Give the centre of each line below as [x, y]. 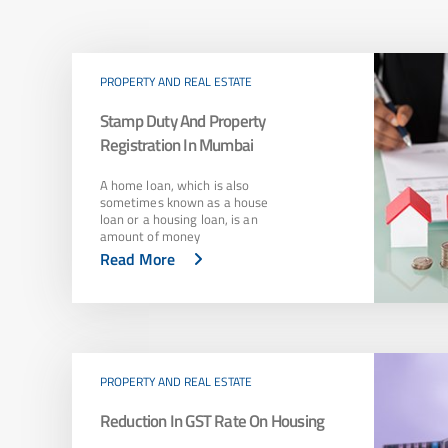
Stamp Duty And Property [182, 121]
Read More [137, 259]
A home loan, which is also [174, 185]
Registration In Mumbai [176, 145]
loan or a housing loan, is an [178, 219]
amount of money [150, 236]
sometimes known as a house [184, 202]
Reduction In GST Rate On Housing [212, 421]
